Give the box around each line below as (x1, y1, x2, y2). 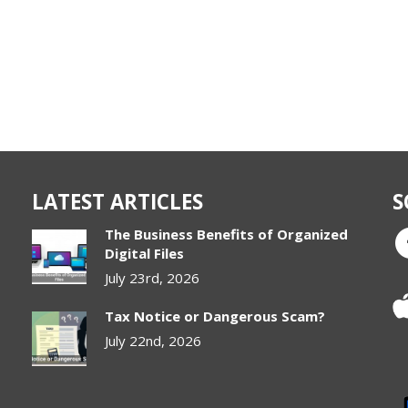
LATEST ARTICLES (32, 188, 204, 217)
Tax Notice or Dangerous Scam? (105, 307, 326, 326)
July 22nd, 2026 (105, 331, 202, 351)
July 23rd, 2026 (105, 269, 200, 288)
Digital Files (105, 244, 185, 263)
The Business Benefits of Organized (105, 225, 349, 244)
